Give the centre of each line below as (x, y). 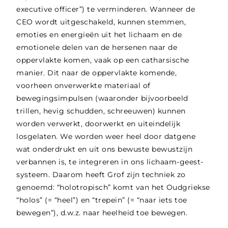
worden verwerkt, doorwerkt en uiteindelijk (98, 124)
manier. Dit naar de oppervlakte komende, (97, 73)
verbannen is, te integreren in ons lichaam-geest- (110, 162)
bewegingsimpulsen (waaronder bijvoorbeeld (102, 98)
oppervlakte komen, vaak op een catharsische (103, 60)
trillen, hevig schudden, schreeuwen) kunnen (101, 111)
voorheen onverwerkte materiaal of (83, 86)
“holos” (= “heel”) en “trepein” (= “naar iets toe (102, 200)
